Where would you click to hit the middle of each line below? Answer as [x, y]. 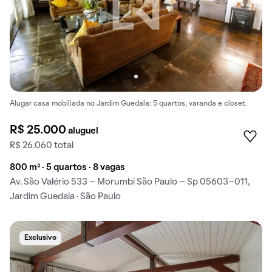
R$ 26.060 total [42, 145]
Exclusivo [40, 238]
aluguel [83, 131]
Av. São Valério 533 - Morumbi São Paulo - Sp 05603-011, [130, 182]
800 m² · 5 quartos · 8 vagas [67, 167]
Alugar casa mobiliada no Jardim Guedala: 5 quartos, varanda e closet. [128, 104]
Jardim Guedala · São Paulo [65, 196]
